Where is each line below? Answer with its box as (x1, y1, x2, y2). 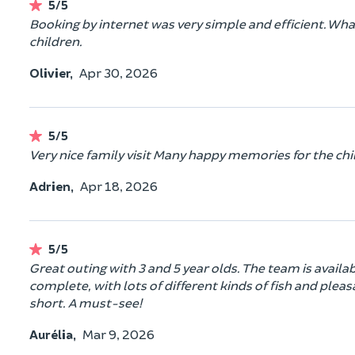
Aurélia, (29, 326, 76, 342)
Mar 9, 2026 (82, 326, 155, 342)
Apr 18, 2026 (80, 177, 158, 193)
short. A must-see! (29, 294, 142, 310)
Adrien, (29, 177, 74, 193)
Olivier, (29, 64, 73, 80)
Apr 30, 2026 (79, 64, 158, 80)
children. (29, 32, 82, 48)
